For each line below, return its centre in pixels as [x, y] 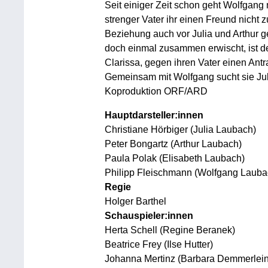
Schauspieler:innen [149, 216]
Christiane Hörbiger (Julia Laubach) [180, 130]
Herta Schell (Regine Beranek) [170, 230]
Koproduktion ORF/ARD [156, 91]
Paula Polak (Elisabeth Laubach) [174, 158]
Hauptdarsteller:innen [154, 115]
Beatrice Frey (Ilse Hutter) [159, 244]
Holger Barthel [135, 201]
